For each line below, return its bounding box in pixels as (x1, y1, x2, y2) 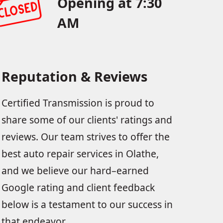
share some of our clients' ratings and (1, 113, 172, 127)
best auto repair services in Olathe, (1, 147, 159, 161)
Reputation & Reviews (1, 67, 147, 86)
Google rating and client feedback (1, 181, 155, 195)
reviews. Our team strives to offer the (1, 130, 170, 144)
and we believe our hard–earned (1, 164, 149, 178)
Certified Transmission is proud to (1, 96, 154, 110)
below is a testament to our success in (1, 198, 173, 212)
